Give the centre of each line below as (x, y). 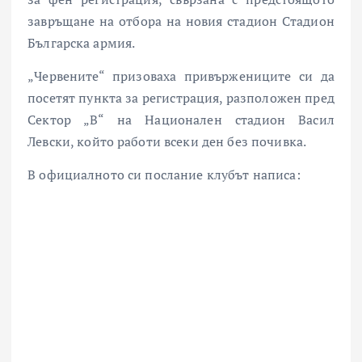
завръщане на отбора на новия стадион (155, 21)
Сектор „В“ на (86, 120)
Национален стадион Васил (240, 120)
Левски (49, 142)
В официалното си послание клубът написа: (164, 175)
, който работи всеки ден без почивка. (188, 142)
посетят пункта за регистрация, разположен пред (181, 98)
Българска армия (80, 43)
